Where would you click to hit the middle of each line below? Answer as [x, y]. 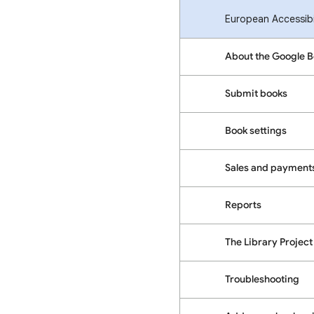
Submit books [256, 94]
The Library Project [269, 242]
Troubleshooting [262, 279]
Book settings [256, 131]
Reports [243, 205]
